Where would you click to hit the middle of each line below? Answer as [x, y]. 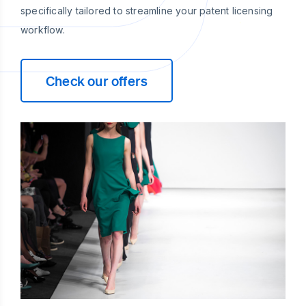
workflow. [43, 30]
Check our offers [97, 81]
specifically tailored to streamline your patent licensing [147, 11]
